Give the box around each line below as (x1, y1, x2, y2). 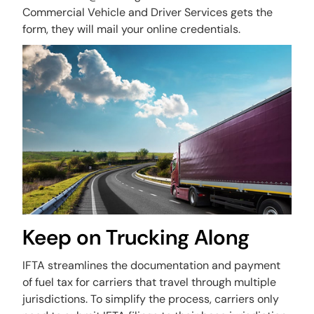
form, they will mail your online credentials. (22, 21, 241, 36)
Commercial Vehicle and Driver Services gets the (22, 4, 273, 20)
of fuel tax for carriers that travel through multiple (22, 275, 277, 290)
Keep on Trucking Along (22, 224, 250, 252)
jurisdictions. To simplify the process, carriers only (22, 292, 280, 307)
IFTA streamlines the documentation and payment (22, 258, 281, 273)
